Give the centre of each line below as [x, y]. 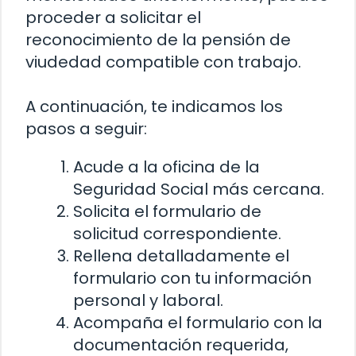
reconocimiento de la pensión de [158, 40]
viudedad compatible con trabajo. [163, 62]
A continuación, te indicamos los [154, 107]
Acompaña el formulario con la [198, 323]
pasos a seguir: [86, 129]
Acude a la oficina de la [166, 167]
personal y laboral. [148, 301]
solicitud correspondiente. [177, 234]
